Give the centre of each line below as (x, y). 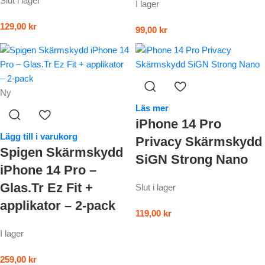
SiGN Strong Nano (192, 160)
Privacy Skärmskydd (199, 142)
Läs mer (152, 108)
